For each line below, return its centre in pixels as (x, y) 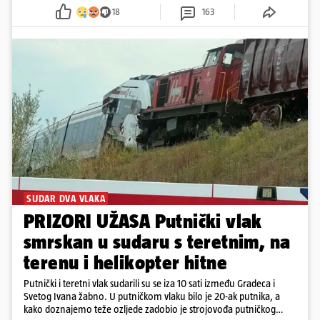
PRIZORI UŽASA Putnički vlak (143, 221)
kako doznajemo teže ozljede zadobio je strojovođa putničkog (150, 309)
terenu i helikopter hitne (125, 263)
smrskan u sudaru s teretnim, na (157, 242)
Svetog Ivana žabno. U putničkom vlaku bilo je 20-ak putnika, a (152, 296)
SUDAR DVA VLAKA (66, 199)
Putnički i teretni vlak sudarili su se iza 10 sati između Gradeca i (149, 284)
